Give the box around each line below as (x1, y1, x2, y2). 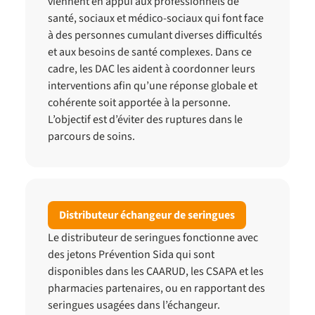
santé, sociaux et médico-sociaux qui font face (48, 11, 264, 26)
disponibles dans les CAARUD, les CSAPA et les (48, 264, 264, 279)
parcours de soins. (48, 129, 135, 144)
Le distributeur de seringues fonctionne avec (48, 230, 258, 245)
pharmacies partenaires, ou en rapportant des (48, 281, 265, 296)
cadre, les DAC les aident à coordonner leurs (48, 61, 255, 77)
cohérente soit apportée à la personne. (48, 95, 231, 110)
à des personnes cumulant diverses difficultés (48, 27, 262, 43)
